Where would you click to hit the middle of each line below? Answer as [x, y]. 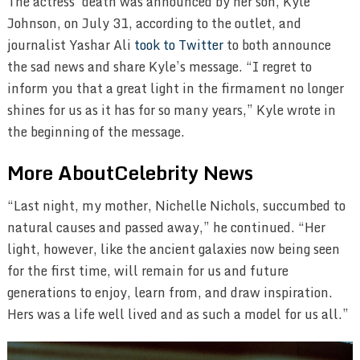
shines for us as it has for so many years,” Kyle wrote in [171, 110]
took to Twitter [178, 45]
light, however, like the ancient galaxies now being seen [173, 250]
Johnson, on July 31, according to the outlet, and [154, 24]
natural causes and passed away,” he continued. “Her [166, 228]
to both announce [277, 45]
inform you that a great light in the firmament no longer [175, 89]
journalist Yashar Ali [70, 45]
